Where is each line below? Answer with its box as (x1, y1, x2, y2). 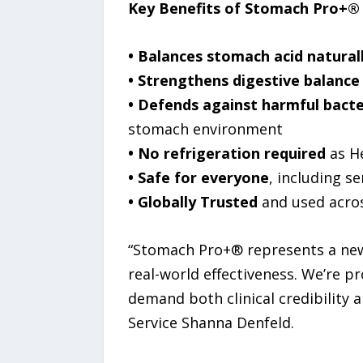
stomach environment (127, 118, 283, 139)
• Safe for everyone (127, 167, 269, 187)
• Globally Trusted (127, 191, 258, 211)
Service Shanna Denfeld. (127, 312, 294, 332)
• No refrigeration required (127, 143, 326, 163)
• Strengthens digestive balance (127, 70, 360, 90)
